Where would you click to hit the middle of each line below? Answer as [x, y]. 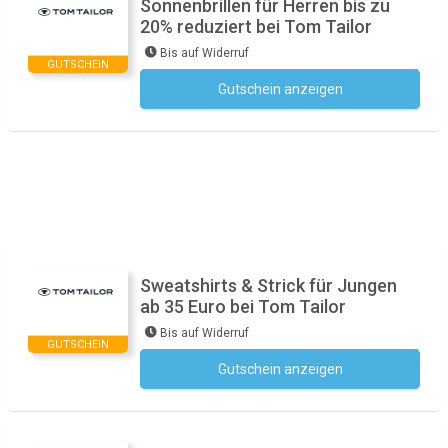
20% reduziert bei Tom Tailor [256, 26]
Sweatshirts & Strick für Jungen [268, 285]
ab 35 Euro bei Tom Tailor [243, 306]
